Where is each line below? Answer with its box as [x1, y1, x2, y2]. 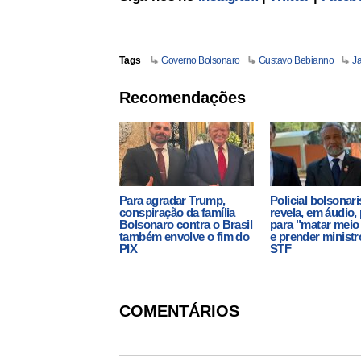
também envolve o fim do [119, 230, 250, 243]
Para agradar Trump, [119, 193, 226, 207]
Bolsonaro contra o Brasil [119, 218, 252, 231]
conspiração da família [119, 205, 235, 219]
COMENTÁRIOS [119, 302, 239, 320]
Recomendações [119, 89, 246, 106]
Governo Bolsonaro [161, 55, 240, 66]
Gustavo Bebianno [258, 55, 334, 66]
